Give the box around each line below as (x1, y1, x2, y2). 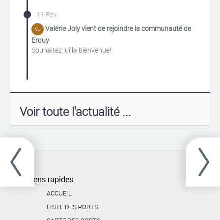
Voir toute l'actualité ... (20, 104, 131, 119)
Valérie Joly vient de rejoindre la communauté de (45, 24, 191, 33)
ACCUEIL (47, 189, 72, 197)
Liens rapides (27, 174, 73, 185)
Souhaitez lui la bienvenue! (31, 45, 111, 55)
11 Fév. (36, 10, 57, 19)
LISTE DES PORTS (47, 202, 98, 211)
